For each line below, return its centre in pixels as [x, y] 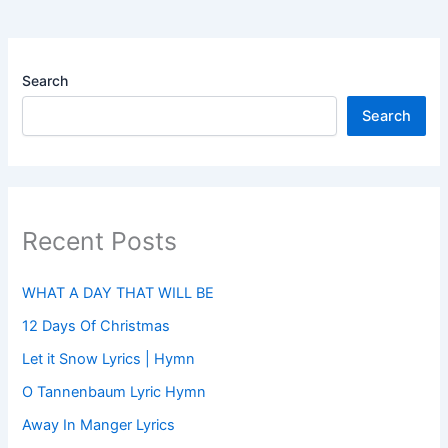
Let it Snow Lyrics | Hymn [109, 358]
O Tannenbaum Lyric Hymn [114, 391]
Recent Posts [100, 240]
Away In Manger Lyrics [99, 424]
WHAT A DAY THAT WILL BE [118, 292]
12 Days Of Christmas [96, 325]
